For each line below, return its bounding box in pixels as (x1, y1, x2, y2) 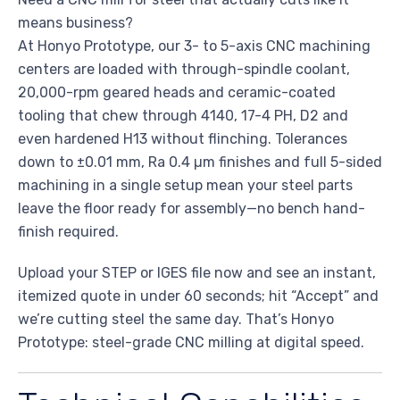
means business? (18, 14, 133, 32)
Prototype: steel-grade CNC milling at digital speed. (18, 334, 364, 352)
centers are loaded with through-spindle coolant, (18, 61, 350, 79)
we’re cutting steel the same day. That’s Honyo (18, 311, 334, 329)
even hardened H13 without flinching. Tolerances (18, 130, 347, 148)
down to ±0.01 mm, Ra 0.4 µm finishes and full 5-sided (18, 154, 382, 171)
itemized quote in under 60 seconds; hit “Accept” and (18, 287, 379, 305)
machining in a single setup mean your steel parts (18, 177, 353, 195)
